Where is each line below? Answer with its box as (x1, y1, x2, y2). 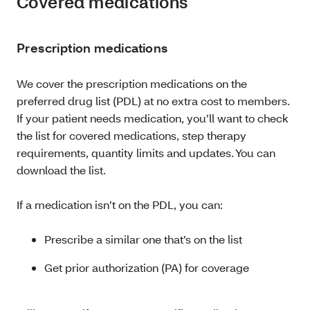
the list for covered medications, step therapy (17, 127, 246, 143)
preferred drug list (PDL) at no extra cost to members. (17, 93, 290, 108)
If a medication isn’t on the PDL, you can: (17, 197, 223, 212)
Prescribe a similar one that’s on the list (44, 231, 245, 246)
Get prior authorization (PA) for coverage (44, 259, 249, 275)
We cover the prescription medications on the (17, 75, 247, 91)
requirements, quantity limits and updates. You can (17, 145, 275, 160)
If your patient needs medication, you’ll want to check (17, 110, 289, 125)
